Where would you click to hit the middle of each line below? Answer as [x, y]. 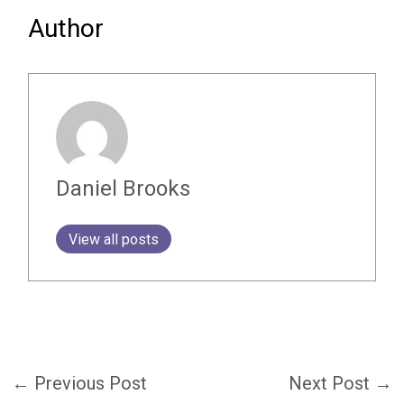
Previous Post [88, 383]
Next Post [332, 383]
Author [65, 28]
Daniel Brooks [123, 188]
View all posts [113, 239]
